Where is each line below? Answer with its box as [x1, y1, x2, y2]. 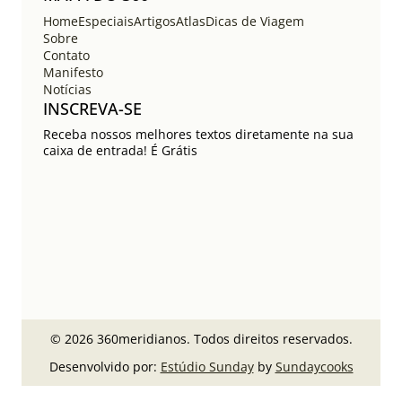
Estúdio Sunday [160, 357, 254, 375]
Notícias [43, 80, 92, 98]
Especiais [78, 12, 134, 30]
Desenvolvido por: [48, 357, 161, 375]
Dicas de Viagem [205, 12, 304, 30]
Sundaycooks [275, 357, 354, 375]
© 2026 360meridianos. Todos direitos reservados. [49, 329, 353, 347]
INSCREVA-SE [43, 97, 142, 119]
